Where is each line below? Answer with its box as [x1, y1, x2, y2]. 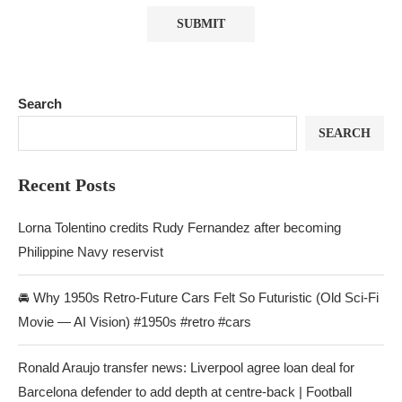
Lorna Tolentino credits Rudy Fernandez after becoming [18, 220, 341, 235]
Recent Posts [18, 175, 116, 195]
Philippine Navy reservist [18, 244, 163, 259]
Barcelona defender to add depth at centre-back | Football [18, 384, 352, 399]
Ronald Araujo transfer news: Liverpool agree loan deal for [18, 360, 354, 375]
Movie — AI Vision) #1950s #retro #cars [18, 314, 251, 329]
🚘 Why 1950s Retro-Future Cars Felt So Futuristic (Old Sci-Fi [18, 290, 379, 305]
